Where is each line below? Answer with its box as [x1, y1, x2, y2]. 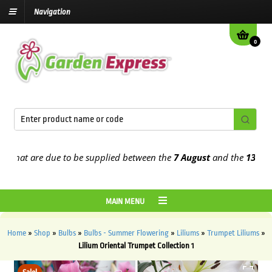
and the [190, 151, 222, 164]
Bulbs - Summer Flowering [83, 228, 169, 238]
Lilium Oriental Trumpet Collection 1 [78, 241, 194, 251]
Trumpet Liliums [206, 228, 259, 238]
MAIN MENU [105, 197, 146, 206]
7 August [151, 151, 191, 164]
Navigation [34, 7, 70, 17]
